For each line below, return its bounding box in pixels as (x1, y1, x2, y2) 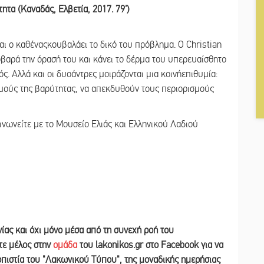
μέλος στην (9, 239, 53, 251)
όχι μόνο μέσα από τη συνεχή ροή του (29, 224, 174, 236)
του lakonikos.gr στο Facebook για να (77, 239, 223, 251)
